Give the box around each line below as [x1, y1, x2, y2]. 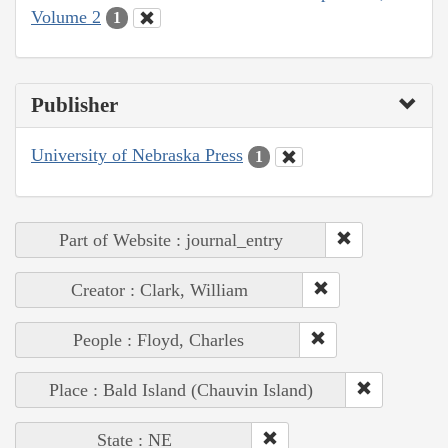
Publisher [31, 93, 118, 118]
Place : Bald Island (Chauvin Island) [49, 379, 313, 400]
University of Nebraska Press [31, 145, 243, 166]
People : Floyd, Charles [72, 329, 244, 350]
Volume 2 [31, 6, 101, 27]
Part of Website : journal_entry [59, 229, 283, 250]
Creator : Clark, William [71, 279, 248, 300]
